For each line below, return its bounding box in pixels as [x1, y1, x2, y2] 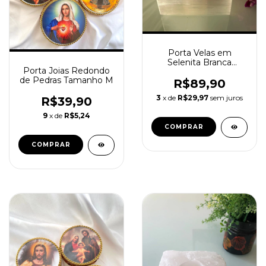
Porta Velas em [167, 47, 232, 58]
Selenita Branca [167, 57, 232, 68]
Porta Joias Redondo [23, 65, 110, 77]
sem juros [210, 93, 243, 102]
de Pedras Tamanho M [20, 75, 113, 86]
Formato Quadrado [160, 66, 239, 77]
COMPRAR [31, 141, 71, 149]
